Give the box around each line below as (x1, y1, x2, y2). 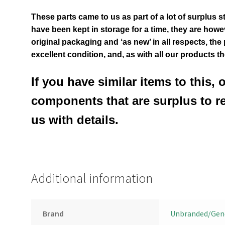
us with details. (31, 113, 119, 127)
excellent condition (31, 50, 104, 59)
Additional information (31, 170, 153, 186)
